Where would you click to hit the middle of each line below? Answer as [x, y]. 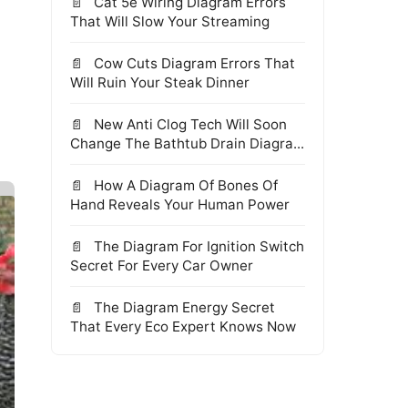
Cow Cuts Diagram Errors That [193, 63]
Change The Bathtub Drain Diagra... [187, 143]
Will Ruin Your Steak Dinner [160, 82]
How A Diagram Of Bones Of [184, 185]
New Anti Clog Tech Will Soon [189, 124]
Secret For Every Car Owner [162, 265]
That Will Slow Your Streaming [170, 21]
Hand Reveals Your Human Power [180, 204]
